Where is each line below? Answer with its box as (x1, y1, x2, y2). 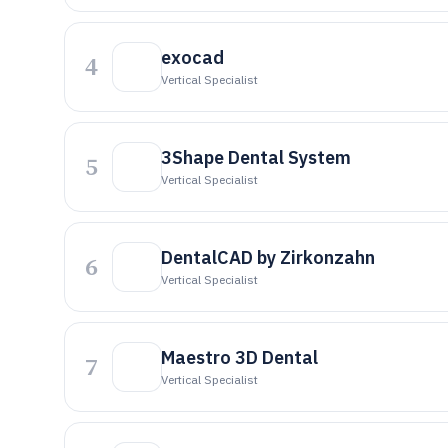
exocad (161, 46, 224, 69)
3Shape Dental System (161, 146, 351, 169)
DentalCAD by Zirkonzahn (161, 246, 375, 269)
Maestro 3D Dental (161, 346, 318, 369)
